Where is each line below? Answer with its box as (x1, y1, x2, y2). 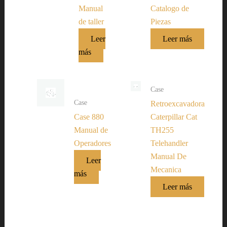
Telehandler (150, 139, 188, 148)
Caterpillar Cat (150, 112, 198, 122)
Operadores (73, 139, 111, 148)
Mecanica (150, 165, 182, 174)
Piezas (150, 17, 171, 26)
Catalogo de (150, 4, 190, 13)
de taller (79, 17, 104, 26)
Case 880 (73, 112, 104, 122)
